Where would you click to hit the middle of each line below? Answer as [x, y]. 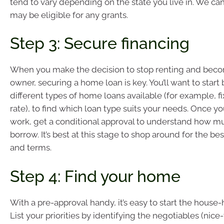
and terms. [31, 148]
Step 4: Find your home [95, 176]
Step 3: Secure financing [100, 43]
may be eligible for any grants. [69, 15]
